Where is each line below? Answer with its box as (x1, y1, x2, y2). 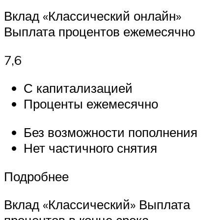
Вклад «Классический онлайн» (4, 8, 181, 24)
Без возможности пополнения (24, 124, 197, 140)
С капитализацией (24, 80, 133, 96)
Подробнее (4, 168, 69, 184)
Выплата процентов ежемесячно (4, 24, 195, 40)
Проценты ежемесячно (24, 96, 158, 112)
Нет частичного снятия (24, 140, 157, 156)
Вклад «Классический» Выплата (4, 196, 190, 213)
